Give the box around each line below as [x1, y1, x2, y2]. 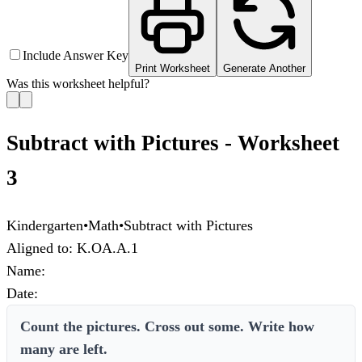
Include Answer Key [23, 48, 128, 62]
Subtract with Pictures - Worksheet [6, 131, 339, 156]
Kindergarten [6, 217, 83, 234]
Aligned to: [6, 239, 73, 256]
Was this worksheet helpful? [6, 77, 149, 90]
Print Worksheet [135, 62, 210, 74]
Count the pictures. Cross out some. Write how [20, 318, 314, 335]
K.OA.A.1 [77, 239, 138, 256]
